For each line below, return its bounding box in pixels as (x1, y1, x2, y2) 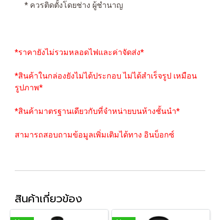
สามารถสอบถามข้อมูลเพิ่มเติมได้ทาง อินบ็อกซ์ (15, 130, 174, 139)
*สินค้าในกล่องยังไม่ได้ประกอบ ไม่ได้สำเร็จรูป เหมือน (15, 71, 197, 81)
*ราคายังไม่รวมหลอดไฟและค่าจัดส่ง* (15, 48, 144, 57)
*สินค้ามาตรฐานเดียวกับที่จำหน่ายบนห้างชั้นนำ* (15, 107, 180, 116)
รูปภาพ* (15, 83, 43, 92)
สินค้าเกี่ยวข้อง (15, 191, 82, 207)
